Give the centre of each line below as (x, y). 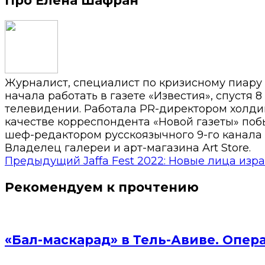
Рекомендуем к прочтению (102, 187)
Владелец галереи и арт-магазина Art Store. (128, 148)
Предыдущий (43, 161)
